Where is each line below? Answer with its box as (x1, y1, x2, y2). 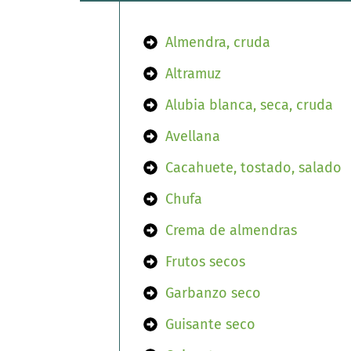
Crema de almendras (165, 222, 297, 239)
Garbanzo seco (165, 284, 261, 302)
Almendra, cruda (165, 34, 270, 51)
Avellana (165, 128, 220, 145)
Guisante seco (165, 316, 255, 333)
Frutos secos (165, 253, 245, 270)
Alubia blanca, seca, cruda (165, 96, 333, 114)
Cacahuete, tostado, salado (165, 159, 342, 176)
